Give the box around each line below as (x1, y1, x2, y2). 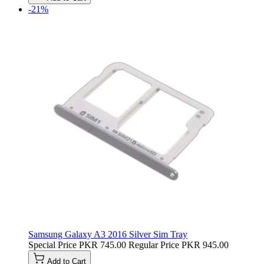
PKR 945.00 (181, 239, 229, 250)
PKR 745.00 (79, 239, 126, 250)
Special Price (28, 239, 77, 250)
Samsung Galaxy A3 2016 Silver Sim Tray (28, 229, 187, 239)
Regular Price (128, 239, 179, 250)
